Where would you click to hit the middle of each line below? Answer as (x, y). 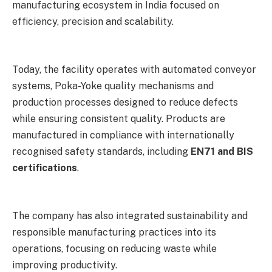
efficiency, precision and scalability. (93, 22)
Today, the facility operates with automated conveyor (134, 70)
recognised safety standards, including (101, 152)
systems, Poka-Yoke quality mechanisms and (113, 86)
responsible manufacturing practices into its (114, 232)
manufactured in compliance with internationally (123, 135)
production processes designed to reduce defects (125, 103)
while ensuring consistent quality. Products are (119, 119)
